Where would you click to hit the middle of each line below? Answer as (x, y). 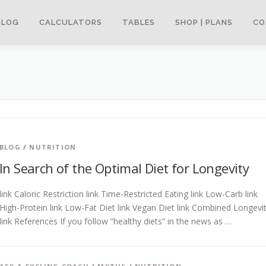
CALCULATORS (71, 22)
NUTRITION (53, 147)
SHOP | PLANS (204, 22)
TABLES (139, 22)
